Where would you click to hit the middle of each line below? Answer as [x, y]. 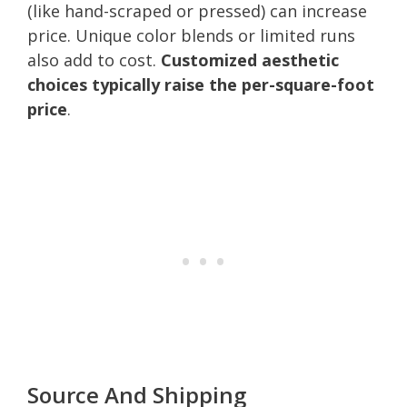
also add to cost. [94, 60]
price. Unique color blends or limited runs [191, 35]
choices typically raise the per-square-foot [201, 84]
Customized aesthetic [250, 60]
